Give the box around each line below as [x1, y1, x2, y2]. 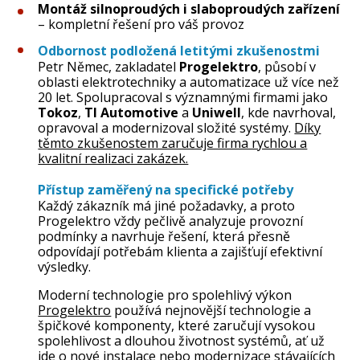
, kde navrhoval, [241, 103, 337, 121]
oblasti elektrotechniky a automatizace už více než [38, 72, 340, 91]
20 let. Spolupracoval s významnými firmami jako [38, 88, 329, 106]
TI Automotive [84, 103, 179, 121]
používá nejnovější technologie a [111, 301, 312, 319]
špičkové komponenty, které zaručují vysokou [38, 316, 316, 334]
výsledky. [38, 257, 92, 276]
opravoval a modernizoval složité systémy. [38, 118, 295, 137]
